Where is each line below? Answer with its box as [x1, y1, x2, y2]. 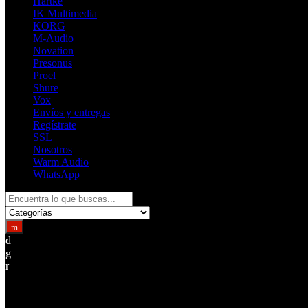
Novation [33, 45, 74, 56]
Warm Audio [33, 156, 89, 168]
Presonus [33, 57, 72, 69]
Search [5, 191, 34, 203]
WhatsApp [33, 168, 80, 180]
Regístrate [33, 119, 76, 131]
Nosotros [33, 144, 72, 155]
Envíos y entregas [33, 107, 110, 118]
